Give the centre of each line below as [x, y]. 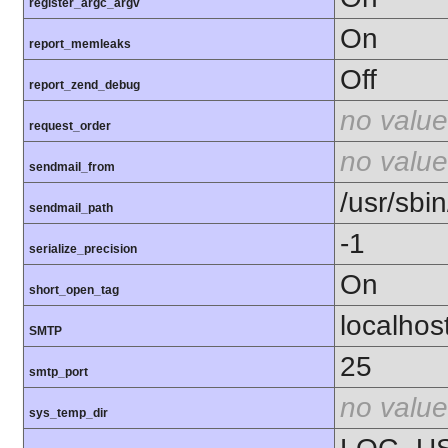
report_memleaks [80, 44]
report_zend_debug [84, 85]
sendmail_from [72, 167]
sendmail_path [71, 208]
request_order [70, 126]
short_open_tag [74, 290]
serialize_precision [83, 249]
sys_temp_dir [68, 413]
